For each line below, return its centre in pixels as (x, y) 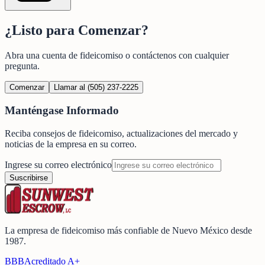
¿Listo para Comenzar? (77, 30)
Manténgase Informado (62, 111)
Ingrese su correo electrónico (58, 165)
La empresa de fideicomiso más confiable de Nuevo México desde (128, 230)
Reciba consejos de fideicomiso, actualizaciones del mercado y (121, 133)
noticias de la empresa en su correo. (71, 144)
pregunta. (22, 66)
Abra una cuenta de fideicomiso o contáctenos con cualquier (117, 55)
